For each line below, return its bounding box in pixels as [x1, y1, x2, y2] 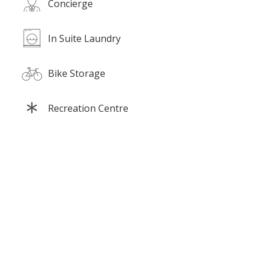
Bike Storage [48, 66, 105, 80]
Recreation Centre [48, 101, 128, 115]
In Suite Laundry [48, 31, 121, 45]
